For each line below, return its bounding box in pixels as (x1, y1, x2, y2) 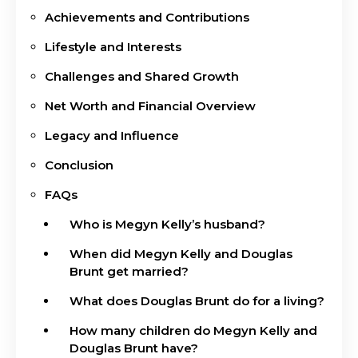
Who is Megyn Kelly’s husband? (70, 216, 265, 232)
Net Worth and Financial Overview (45, 97, 256, 113)
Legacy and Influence (45, 127, 179, 143)
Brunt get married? (70, 263, 189, 279)
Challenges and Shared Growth (45, 68, 239, 84)
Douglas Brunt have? (70, 340, 198, 356)
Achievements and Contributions (45, 9, 249, 25)
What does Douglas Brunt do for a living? (70, 292, 324, 308)
